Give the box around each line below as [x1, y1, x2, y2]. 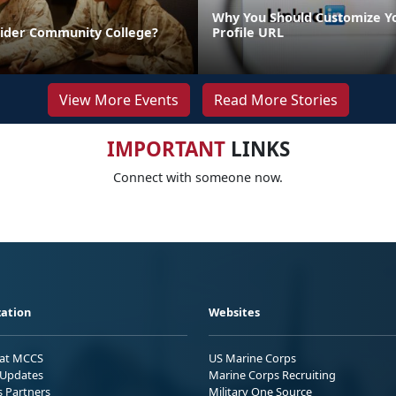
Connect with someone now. [113, 168, 283, 186]
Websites [209, 303, 260, 320]
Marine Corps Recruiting [209, 366, 336, 383]
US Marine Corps [209, 349, 296, 366]
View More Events [58, 89, 179, 110]
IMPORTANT [106, 134, 225, 163]
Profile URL [212, 23, 284, 41]
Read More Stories [213, 89, 338, 110]
